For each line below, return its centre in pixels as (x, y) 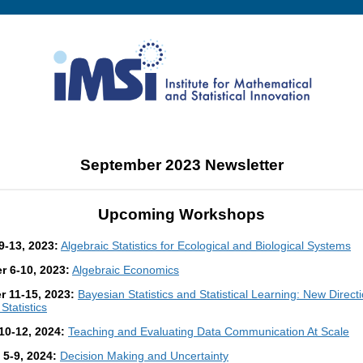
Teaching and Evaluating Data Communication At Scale (209, 331)
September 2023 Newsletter (181, 164)
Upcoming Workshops (181, 215)
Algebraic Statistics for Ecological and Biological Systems (206, 245)
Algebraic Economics (126, 269)
